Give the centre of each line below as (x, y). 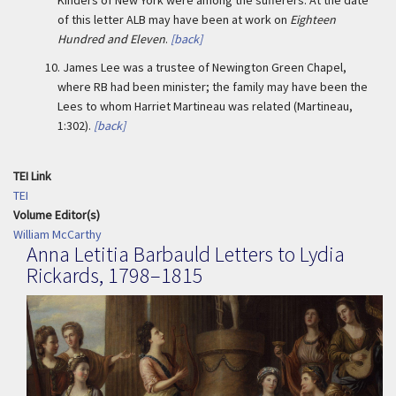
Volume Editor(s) (57, 215)
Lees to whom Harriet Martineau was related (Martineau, (205, 106)
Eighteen (313, 19)
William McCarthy (57, 234)
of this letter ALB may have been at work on (174, 19)
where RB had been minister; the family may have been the (213, 87)
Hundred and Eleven (111, 39)
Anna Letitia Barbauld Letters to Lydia (186, 254)
